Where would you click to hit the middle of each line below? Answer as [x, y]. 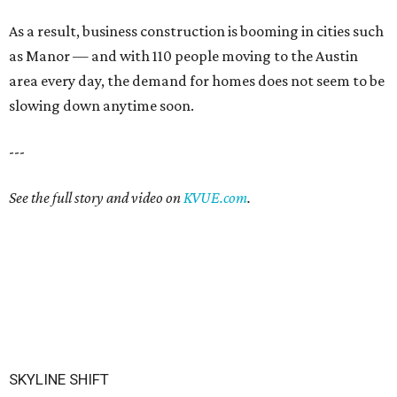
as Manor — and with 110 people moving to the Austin [183, 56]
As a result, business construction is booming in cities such [196, 31]
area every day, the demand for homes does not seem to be [197, 81]
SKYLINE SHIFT [59, 379]
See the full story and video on [96, 198]
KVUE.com [215, 198]
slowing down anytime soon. [101, 105]
